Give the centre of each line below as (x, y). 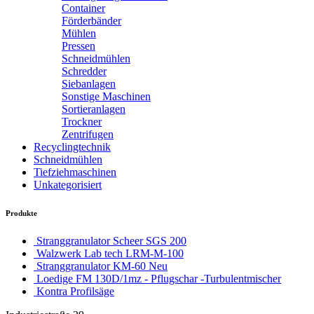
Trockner (82, 122)
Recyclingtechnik (72, 147)
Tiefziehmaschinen (75, 172)
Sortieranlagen (94, 109)
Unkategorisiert (68, 185)
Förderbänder (91, 21)
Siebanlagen (89, 84)
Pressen (78, 46)
